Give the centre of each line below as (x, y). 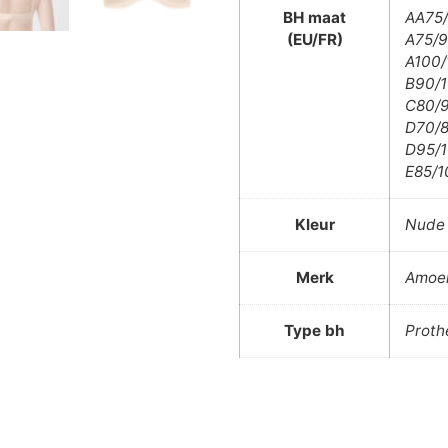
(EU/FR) (314, 39)
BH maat (314, 17)
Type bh (314, 330)
